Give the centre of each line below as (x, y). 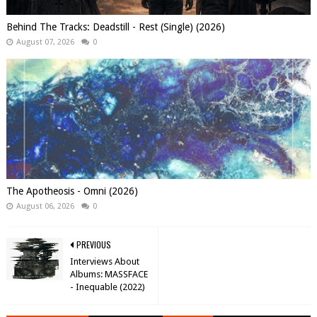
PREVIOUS (93, 244)
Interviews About (104, 261)
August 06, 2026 (45, 206)
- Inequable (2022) (107, 287)
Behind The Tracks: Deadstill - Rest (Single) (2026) (115, 27)
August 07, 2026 (45, 42)
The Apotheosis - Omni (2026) (72, 191)
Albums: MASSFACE (109, 274)
